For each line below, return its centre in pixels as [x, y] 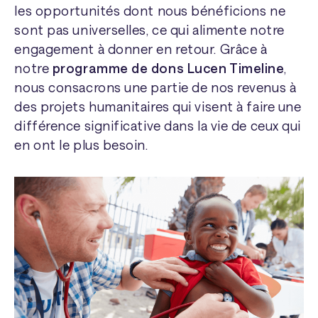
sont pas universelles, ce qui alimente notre [149, 29]
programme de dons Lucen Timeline [168, 68]
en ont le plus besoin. [81, 144]
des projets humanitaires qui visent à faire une [158, 106]
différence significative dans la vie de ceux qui [158, 125]
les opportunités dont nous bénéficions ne [150, 10]
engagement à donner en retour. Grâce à [141, 49]
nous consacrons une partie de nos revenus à [155, 87]
